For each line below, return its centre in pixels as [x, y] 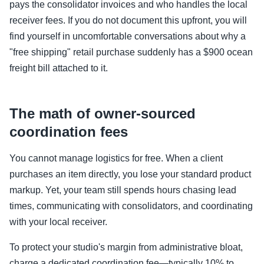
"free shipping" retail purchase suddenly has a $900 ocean [131, 52]
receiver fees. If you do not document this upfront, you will [128, 20]
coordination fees [69, 131]
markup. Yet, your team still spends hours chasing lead [123, 190]
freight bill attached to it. [59, 68]
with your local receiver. [58, 222]
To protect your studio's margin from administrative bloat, [126, 247]
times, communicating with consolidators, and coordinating [131, 206]
